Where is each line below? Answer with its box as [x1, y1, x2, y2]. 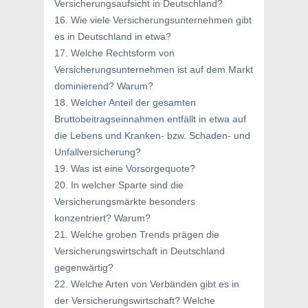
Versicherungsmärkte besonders [54, 196, 195, 207]
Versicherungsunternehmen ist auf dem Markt [54, 64, 253, 75]
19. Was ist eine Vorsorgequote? [54, 163, 195, 174]
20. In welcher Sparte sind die [54, 179, 184, 190]
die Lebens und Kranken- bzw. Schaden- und [54, 130, 250, 141]
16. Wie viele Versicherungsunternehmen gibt [54, 14, 252, 25]
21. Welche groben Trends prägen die [54, 229, 219, 240]
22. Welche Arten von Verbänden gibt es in [54, 278, 239, 289]
